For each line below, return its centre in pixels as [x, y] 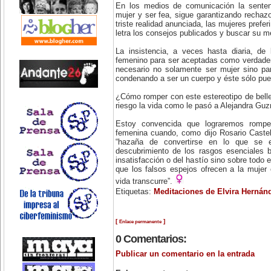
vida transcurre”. [145, 181]
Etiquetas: [135, 192]
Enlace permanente [140, 221]
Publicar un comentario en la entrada [185, 254]
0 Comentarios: [151, 239]
